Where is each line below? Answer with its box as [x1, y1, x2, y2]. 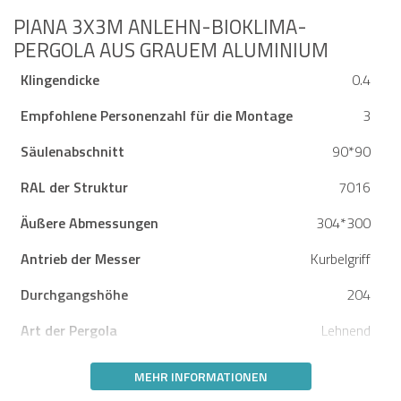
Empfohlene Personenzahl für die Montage [21, 105, 293, 127]
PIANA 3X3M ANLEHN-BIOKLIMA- [13, 12, 307, 43]
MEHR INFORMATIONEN [133, 367, 268, 387]
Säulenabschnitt [21, 141, 124, 163]
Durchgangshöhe [21, 284, 128, 306]
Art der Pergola [21, 320, 117, 342]
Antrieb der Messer [21, 248, 141, 270]
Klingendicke [21, 69, 99, 91]
